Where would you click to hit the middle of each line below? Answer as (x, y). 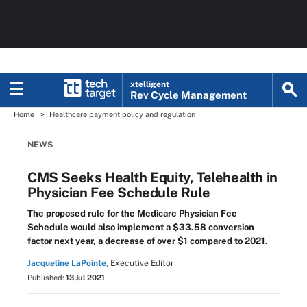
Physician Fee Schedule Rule (119, 193)
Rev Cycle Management (189, 95)
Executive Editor (142, 263)
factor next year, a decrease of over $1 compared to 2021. (148, 241)
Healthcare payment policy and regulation (122, 114)
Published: (47, 278)
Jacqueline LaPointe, (68, 263)
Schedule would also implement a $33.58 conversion (141, 227)
